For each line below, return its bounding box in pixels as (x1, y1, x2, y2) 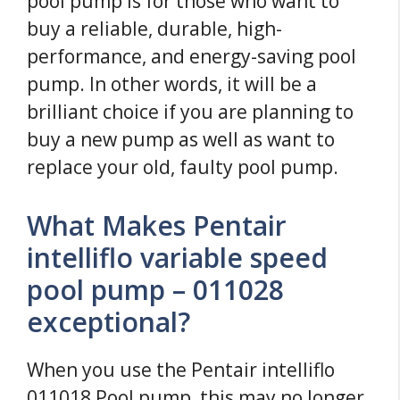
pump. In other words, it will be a (27, 71, 317, 97)
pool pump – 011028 (27, 271, 284, 308)
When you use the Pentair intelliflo (27, 356, 335, 382)
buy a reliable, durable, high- (27, 16, 282, 42)
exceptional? (27, 303, 190, 340)
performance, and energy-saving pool (27, 44, 356, 70)
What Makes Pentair (27, 206, 287, 244)
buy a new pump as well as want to (27, 127, 335, 153)
